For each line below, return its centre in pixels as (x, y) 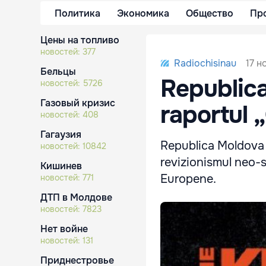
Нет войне (64, 229)
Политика (77, 13)
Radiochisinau (205, 63)
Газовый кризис (78, 103)
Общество (210, 13)
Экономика (143, 13)
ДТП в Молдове (76, 197)
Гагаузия (61, 134)
